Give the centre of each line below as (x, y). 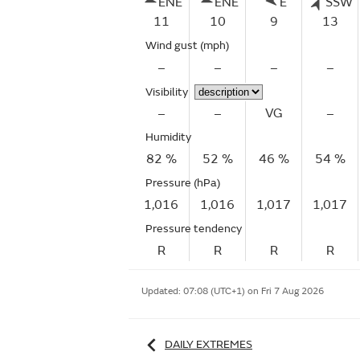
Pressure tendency (194, 229)
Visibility (167, 92)
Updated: (162, 291)
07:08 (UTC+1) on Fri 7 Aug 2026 (254, 291)
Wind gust (173, 45)
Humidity (168, 137)
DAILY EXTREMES (209, 344)
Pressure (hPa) (183, 183)
